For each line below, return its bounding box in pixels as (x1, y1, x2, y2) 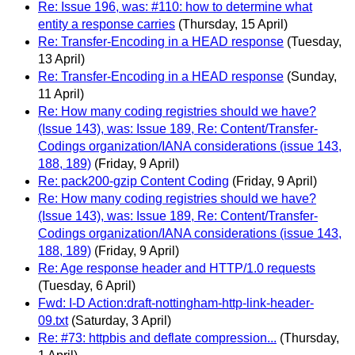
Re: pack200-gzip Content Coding (38, 174, 229, 189)
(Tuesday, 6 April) (38, 279, 136, 293)
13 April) (38, 52, 85, 67)
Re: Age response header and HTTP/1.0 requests (38, 261, 315, 276)
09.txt (38, 314, 68, 328)
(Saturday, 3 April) (71, 314, 171, 328)
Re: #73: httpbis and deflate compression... (38, 331, 277, 345)
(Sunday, (287, 70, 337, 84)
